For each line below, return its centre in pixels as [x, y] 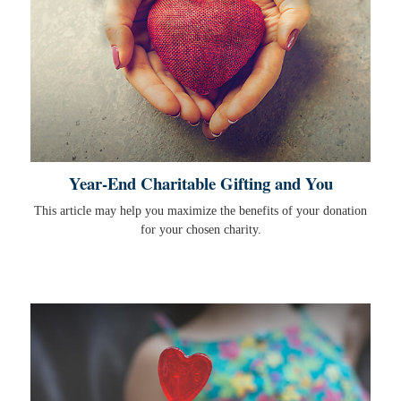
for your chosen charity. [200, 230]
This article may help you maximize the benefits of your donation [200, 211]
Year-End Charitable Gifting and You [200, 183]
